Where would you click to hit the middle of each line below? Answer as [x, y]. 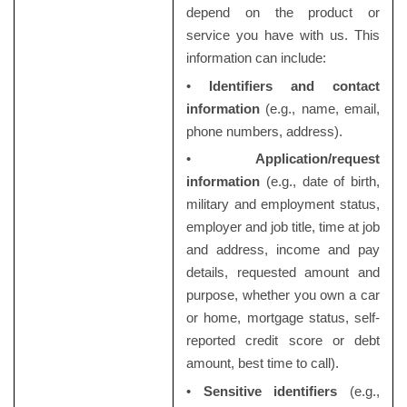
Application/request [318, 159]
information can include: [256, 58]
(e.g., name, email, [320, 108]
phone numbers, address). [264, 131]
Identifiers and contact [294, 85]
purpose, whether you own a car [283, 295]
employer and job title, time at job [283, 227]
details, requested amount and [283, 273]
